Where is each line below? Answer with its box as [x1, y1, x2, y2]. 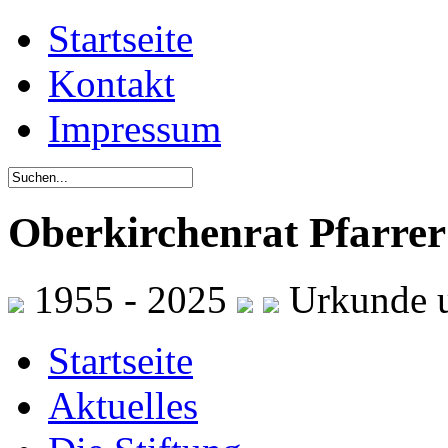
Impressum [48, 107, 221, 150]
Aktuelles [48, 383, 198, 427]
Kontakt [48, 62, 175, 105]
